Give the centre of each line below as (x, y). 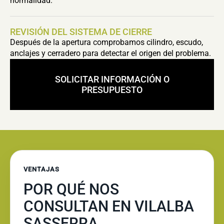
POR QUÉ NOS (71, 189)
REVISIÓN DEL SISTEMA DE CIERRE (81, 32)
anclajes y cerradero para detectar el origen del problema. (110, 53)
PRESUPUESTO (112, 90)
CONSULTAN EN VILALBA (109, 206)
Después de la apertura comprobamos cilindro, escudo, (106, 42)
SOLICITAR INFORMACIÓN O (112, 79)
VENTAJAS (42, 169)
